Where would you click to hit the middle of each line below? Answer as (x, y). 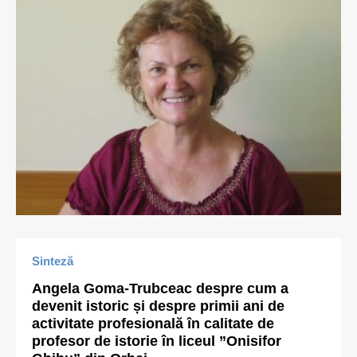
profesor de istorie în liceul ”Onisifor (157, 341)
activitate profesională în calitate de (153, 324)
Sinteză (53, 261)
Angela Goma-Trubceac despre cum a (160, 288)
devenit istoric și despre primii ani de (158, 306)
